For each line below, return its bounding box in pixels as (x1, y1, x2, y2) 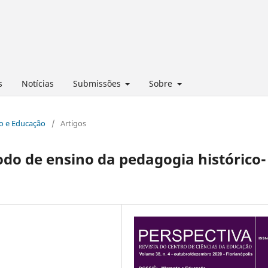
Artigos (60, 117, 86, 129)
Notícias (21, 77, 54, 89)
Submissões (72, 77, 123, 89)
